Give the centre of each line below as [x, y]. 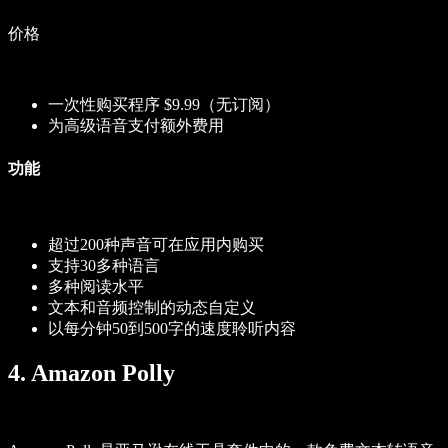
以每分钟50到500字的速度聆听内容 [172, 328]
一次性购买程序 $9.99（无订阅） [166, 105]
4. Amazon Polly [94, 372]
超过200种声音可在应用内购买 [156, 244]
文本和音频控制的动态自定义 [152, 307]
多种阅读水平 [96, 286]
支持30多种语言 [104, 265]
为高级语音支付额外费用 [136, 126]
